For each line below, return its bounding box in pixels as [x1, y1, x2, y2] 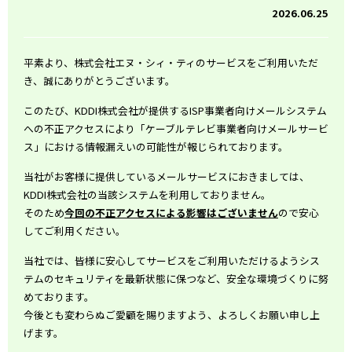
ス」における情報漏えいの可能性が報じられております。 [24, 138, 288, 154]
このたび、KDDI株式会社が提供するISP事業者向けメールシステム [24, 102, 327, 118]
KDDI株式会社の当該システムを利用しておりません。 [24, 186, 271, 202]
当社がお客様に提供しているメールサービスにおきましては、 [24, 168, 310, 184]
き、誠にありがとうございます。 [24, 72, 175, 88]
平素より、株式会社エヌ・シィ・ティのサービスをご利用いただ [24, 54, 318, 70]
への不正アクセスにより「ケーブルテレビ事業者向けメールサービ [24, 120, 328, 136]
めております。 [24, 288, 94, 304]
